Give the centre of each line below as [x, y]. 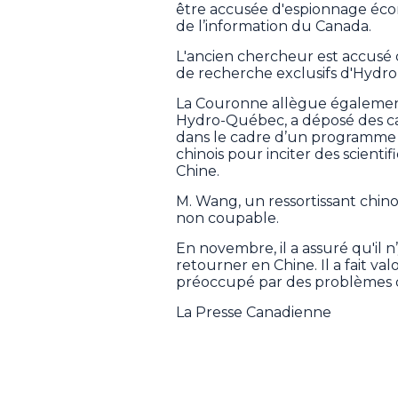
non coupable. [227, 218]
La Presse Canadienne [254, 312]
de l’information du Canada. [274, 26]
